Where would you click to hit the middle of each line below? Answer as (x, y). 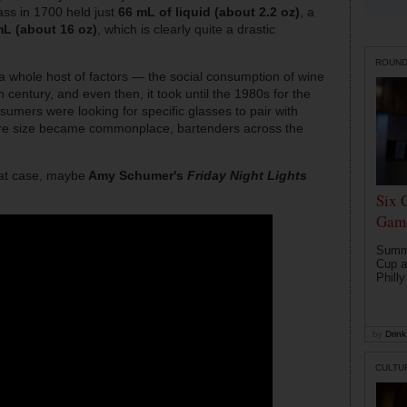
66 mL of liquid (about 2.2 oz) (209, 12)
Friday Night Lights (247, 176)
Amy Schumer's (136, 176)
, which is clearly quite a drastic (186, 30)
